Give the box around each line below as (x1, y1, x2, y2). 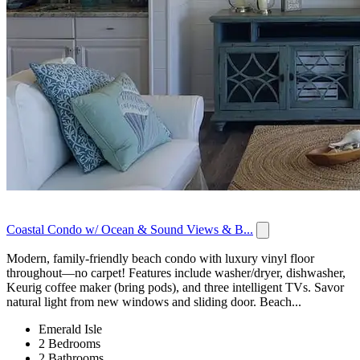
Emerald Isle (39, 322, 102, 337)
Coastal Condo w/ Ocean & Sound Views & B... (6, 223, 253, 237)
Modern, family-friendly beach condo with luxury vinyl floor (6, 252, 314, 266)
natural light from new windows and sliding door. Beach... (6, 295, 301, 309)
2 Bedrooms (39, 337, 100, 351)
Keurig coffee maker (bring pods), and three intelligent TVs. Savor (6, 280, 344, 295)
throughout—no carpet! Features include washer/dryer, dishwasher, (6, 266, 346, 280)
